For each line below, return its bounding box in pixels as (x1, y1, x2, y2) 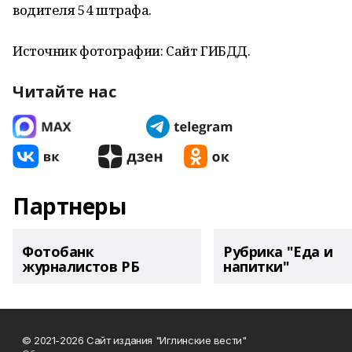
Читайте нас (13, 81, 116, 102)
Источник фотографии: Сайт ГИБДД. (13, 42, 251, 60)
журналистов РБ (22, 257, 140, 276)
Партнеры (13, 191, 126, 221)
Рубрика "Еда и (223, 242, 333, 261)
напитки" (223, 257, 290, 276)
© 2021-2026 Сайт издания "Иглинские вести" (22, 334, 247, 346)
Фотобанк (22, 242, 94, 261)
